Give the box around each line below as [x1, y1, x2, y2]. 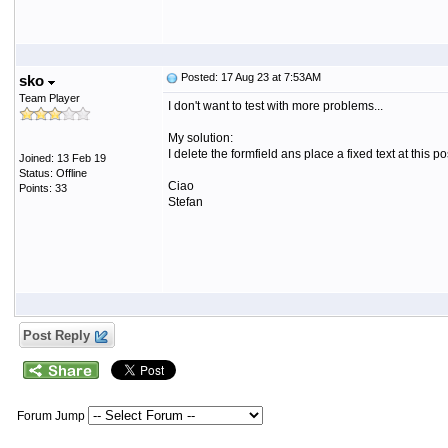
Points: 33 [18, 182, 67, 194]
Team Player [18, 92, 80, 104]
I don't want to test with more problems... [167, 99, 383, 113]
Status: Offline [18, 167, 87, 179]
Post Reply [18, 328, 94, 343]
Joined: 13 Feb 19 [18, 152, 106, 164]
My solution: [167, 131, 236, 145]
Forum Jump [16, 409, 88, 423]
